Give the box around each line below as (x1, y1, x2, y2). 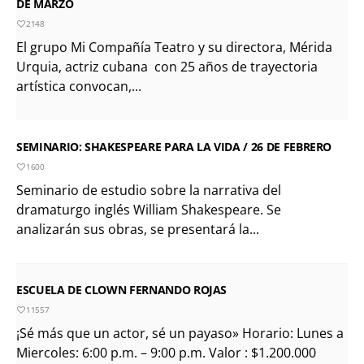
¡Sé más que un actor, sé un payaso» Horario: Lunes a (16, 323, 344, 342)
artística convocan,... (16, 76, 141, 95)
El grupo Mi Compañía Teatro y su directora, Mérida (16, 37, 332, 56)
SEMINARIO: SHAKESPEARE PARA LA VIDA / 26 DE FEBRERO (16, 138, 332, 154)
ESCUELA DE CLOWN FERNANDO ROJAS (16, 281, 227, 297)
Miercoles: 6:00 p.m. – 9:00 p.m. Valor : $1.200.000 (16, 343, 316, 362)
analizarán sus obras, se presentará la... (16, 219, 259, 238)
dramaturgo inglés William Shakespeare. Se (16, 200, 281, 219)
